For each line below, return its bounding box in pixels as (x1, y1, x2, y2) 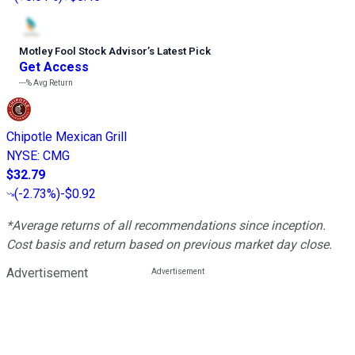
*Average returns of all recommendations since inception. (6, 217, 326, 233)
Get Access (19, 59, 89, 74)
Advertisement (6, 265, 88, 281)
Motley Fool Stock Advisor (19, 44, 147, 57)
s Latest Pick (149, 44, 211, 57)
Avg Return (32, 78, 73, 87)
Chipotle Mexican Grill (6, 128, 127, 144)
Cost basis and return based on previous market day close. (6, 236, 332, 252)
